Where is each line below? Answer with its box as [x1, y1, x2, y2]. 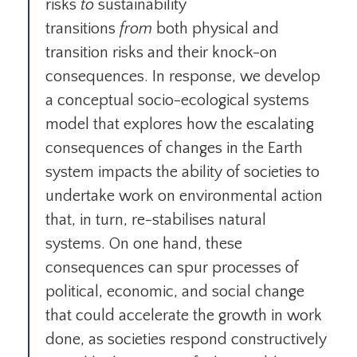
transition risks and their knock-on [45, 44, 277, 62]
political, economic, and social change [45, 283, 304, 301]
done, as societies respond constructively [45, 331, 327, 349]
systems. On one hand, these [45, 235, 242, 253]
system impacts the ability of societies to [45, 163, 320, 182]
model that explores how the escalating [45, 116, 314, 134]
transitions [45, 20, 120, 38]
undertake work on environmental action [45, 187, 323, 206]
